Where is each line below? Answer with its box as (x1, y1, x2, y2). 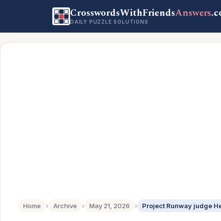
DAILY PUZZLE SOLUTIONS (70, 19, 148, 25)
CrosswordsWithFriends (70, 6, 176, 20)
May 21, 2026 (89, 202, 130, 210)
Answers (175, 6, 212, 20)
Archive (53, 202, 77, 210)
